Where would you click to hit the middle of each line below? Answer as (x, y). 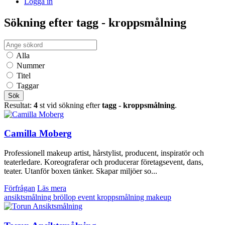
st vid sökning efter (70, 105)
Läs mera (52, 188)
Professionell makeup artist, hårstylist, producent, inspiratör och (104, 153)
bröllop (66, 197)
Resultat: (19, 105)
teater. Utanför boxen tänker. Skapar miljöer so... (81, 171)
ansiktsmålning (29, 197)
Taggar (28, 85)
